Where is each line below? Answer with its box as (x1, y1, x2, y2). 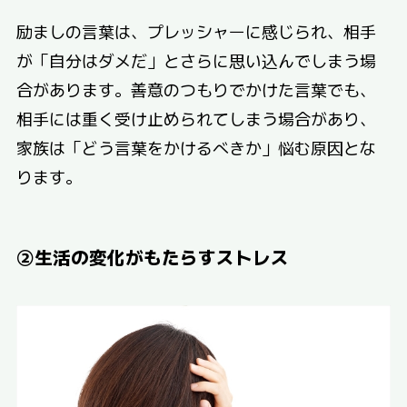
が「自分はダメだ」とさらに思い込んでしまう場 (15, 48, 376, 73)
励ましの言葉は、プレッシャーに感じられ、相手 (15, 19, 376, 44)
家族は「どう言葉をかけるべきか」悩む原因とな (15, 135, 376, 160)
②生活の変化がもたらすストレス (15, 243, 289, 271)
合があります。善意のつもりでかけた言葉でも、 (15, 77, 376, 102)
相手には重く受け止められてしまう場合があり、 (15, 106, 376, 131)
